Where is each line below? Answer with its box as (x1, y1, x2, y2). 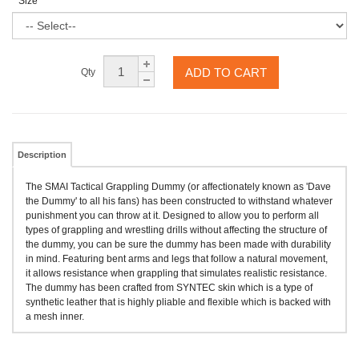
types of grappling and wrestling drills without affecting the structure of (26, 224, 327, 236)
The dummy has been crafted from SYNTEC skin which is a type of (26, 282, 313, 293)
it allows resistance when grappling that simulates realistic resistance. (26, 268, 327, 279)
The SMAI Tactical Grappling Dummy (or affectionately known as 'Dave (26, 181, 331, 192)
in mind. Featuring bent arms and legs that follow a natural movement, (26, 253, 328, 264)
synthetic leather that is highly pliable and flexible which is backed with (26, 296, 331, 308)
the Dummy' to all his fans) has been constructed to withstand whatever (26, 196, 333, 207)
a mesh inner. (26, 311, 84, 322)
